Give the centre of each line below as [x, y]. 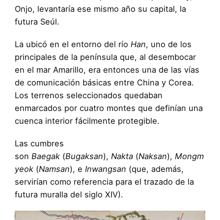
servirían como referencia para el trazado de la [104, 181]
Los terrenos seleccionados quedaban [89, 95]
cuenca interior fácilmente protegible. [88, 121]
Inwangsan [106, 169]
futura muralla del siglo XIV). [69, 194]
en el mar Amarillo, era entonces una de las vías [107, 69]
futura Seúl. [38, 21]
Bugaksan [84, 156]
